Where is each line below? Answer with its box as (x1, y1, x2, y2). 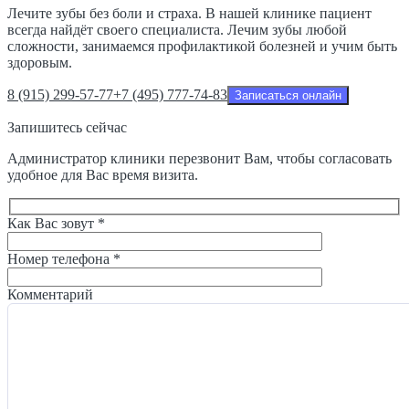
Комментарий (7, 287, 93, 303)
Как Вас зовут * (7, 215, 105, 232)
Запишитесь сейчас (7, 119, 127, 135)
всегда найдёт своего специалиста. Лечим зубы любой (7, 21, 347, 37)
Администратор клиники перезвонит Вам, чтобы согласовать (7, 150, 392, 166)
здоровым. (7, 54, 72, 70)
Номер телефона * (7, 251, 121, 267)
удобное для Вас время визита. (7, 166, 198, 183)
